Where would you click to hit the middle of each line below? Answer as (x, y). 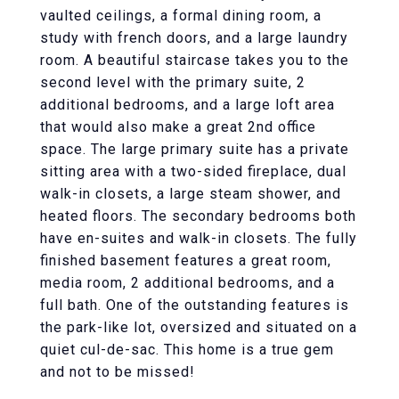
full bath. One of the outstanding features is (195, 305)
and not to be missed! (118, 372)
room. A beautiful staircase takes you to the (195, 60)
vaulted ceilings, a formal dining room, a (181, 16)
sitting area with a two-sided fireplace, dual (193, 171)
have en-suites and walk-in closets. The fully (199, 238)
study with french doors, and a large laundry (194, 38)
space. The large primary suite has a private (195, 149)
